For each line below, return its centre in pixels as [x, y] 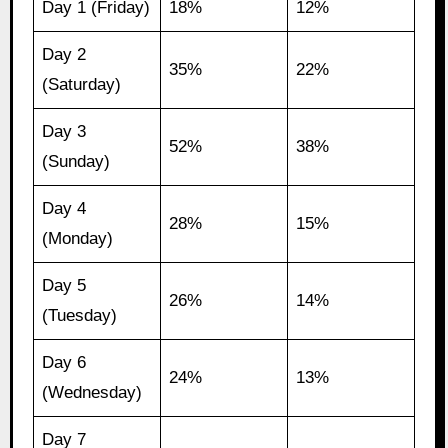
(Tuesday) [80, 316]
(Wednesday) [92, 393]
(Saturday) [82, 85]
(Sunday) [76, 162]
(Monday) [78, 239]
